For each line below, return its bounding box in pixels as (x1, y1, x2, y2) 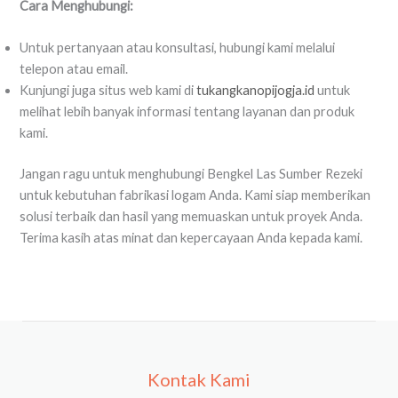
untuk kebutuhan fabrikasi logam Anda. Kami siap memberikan (20, 187, 371, 203)
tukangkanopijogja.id (196, 83, 315, 99)
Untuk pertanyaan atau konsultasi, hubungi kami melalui (20, 40, 336, 56)
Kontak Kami (147, 368, 251, 390)
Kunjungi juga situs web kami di (20, 83, 197, 99)
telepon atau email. (20, 61, 129, 77)
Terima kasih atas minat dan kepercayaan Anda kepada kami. (20, 230, 363, 246)
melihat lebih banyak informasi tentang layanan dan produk (20, 104, 355, 120)
